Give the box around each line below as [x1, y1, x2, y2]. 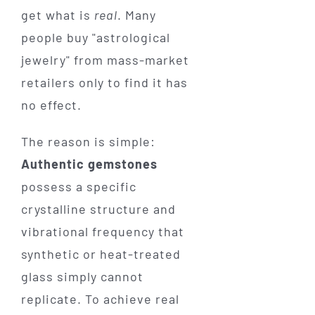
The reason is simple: [20, 134, 155, 150]
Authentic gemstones [20, 156, 157, 172]
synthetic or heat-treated [20, 246, 181, 262]
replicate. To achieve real [20, 291, 179, 307]
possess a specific [20, 179, 136, 195]
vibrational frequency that [20, 224, 184, 240]
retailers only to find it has [20, 75, 188, 91]
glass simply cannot [20, 269, 143, 285]
